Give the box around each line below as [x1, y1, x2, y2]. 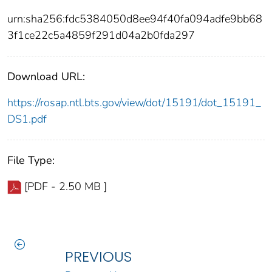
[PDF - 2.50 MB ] [24, 179, 107, 194]
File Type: [7, 153, 55, 168]
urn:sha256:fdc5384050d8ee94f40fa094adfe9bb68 [7, 12, 262, 27]
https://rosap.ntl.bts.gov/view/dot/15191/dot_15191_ [7, 95, 261, 110]
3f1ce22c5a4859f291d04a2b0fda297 [7, 28, 195, 43]
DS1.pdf [7, 112, 47, 127]
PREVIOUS [64, 246, 132, 267]
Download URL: [7, 69, 85, 84]
